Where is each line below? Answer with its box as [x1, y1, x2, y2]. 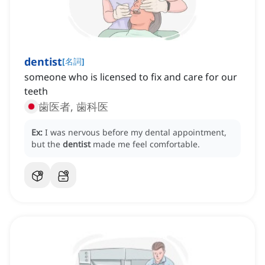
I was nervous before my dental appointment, [45, 127, 227, 138]
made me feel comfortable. [93, 138, 200, 150]
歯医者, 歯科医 [38, 99, 108, 114]
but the [31, 138, 63, 150]
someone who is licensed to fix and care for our [24, 70, 237, 84]
